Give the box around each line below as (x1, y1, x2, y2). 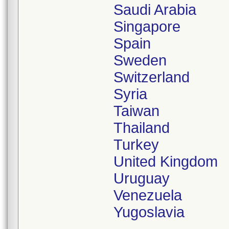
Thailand (113, 120, 170, 136)
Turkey (113, 136, 159, 153)
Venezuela (113, 187, 182, 203)
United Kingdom (113, 153, 218, 170)
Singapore (113, 18, 180, 35)
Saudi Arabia (113, 2, 196, 18)
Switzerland (113, 69, 190, 85)
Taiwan (113, 103, 159, 119)
